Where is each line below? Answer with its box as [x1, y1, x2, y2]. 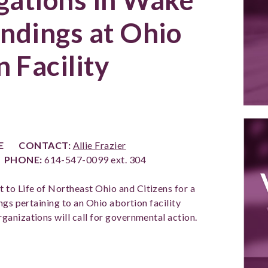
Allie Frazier [72, 139, 126, 151]
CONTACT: [19, 139, 71, 151]
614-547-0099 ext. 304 [42, 154, 147, 165]
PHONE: [4, 154, 42, 165]
